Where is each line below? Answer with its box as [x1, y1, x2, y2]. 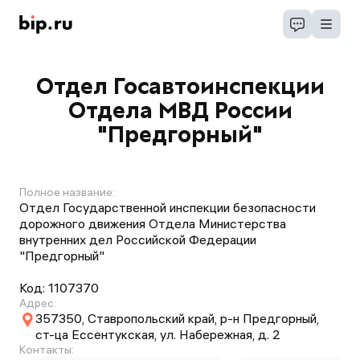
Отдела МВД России [67, 96, 292, 125]
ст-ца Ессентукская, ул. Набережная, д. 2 [35, 326, 280, 342]
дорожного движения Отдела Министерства [19, 215, 286, 231]
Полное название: [19, 185, 115, 199]
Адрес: [19, 296, 56, 310]
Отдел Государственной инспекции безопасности [19, 199, 316, 215]
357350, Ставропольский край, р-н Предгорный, [35, 310, 319, 326]
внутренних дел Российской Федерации [19, 231, 256, 247]
